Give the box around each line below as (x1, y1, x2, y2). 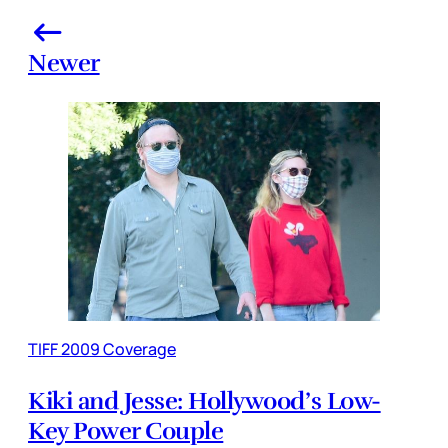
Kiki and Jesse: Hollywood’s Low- (28, 385, 381, 416)
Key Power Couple (28, 415, 224, 446)
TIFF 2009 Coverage (28, 337, 176, 360)
